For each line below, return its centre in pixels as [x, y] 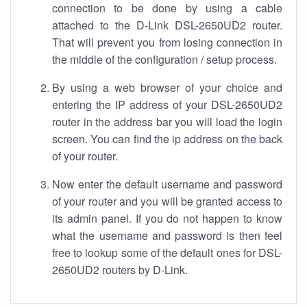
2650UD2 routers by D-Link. [120, 270]
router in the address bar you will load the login [167, 122]
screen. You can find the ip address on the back [167, 139]
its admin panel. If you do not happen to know [167, 218]
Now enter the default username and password [167, 184]
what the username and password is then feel [167, 235]
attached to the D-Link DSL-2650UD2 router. [167, 25]
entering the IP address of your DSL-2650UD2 [167, 105]
